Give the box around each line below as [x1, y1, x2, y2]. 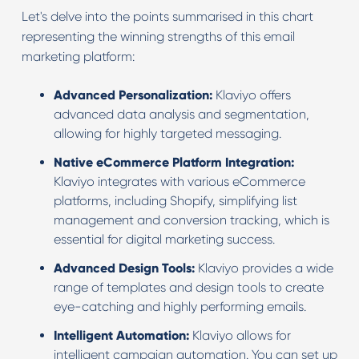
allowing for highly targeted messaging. [53, 126, 281, 141]
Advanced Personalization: [53, 87, 216, 103]
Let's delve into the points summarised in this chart [21, 9, 313, 24]
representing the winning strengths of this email [21, 29, 295, 44]
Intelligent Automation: [53, 328, 189, 343]
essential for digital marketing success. [53, 232, 275, 247]
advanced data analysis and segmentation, [53, 107, 309, 122]
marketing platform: [21, 49, 135, 64]
